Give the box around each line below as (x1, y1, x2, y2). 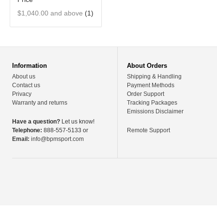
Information (12, 62, 47, 69)
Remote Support (127, 127, 170, 134)
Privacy (12, 91, 31, 97)
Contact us (12, 82, 40, 89)
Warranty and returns (12, 99, 67, 106)
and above (48, 9, 83, 17)
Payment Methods (127, 82, 175, 89)
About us (12, 73, 35, 80)
